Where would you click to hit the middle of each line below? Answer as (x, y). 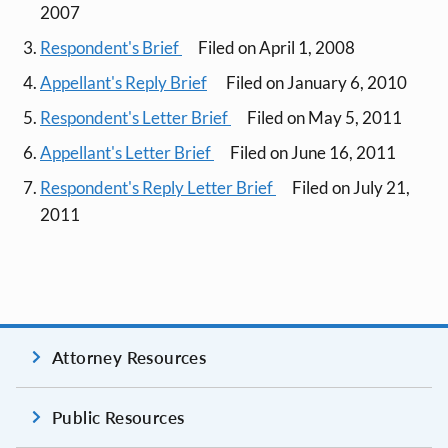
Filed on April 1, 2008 (276, 47)
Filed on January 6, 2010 (315, 82)
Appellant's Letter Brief (127, 152)
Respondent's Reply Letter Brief (158, 187)
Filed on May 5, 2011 (324, 117)
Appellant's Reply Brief (123, 82)
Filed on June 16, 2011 (313, 152)
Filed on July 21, (351, 187)
